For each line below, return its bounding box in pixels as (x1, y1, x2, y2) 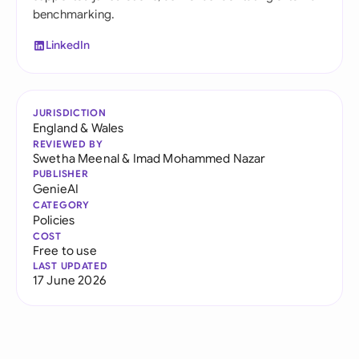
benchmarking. (33, 7, 115, 22)
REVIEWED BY (33, 138, 103, 150)
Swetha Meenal (33, 151, 120, 166)
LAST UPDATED (33, 260, 108, 272)
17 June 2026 (33, 272, 106, 288)
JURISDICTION (33, 107, 107, 119)
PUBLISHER (33, 167, 89, 179)
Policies (33, 212, 75, 228)
